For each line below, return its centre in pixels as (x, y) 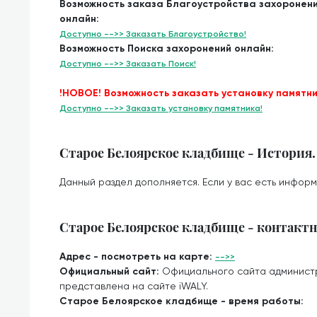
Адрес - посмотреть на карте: (137, 257)
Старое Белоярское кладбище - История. (188, 152)
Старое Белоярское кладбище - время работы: (181, 301)
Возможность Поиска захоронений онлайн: (167, 48)
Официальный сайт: (111, 271)
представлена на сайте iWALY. (134, 286)
